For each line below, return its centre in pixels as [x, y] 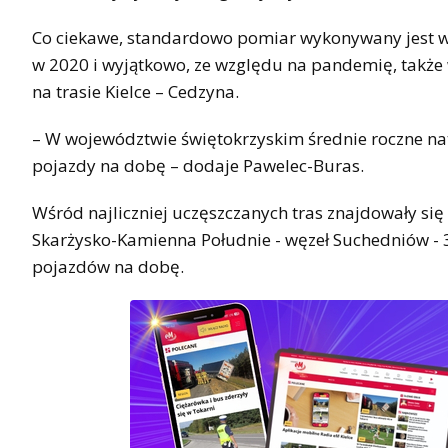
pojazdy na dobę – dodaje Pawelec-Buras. [198, 166]
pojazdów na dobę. [108, 267]
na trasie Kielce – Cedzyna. [135, 92]
